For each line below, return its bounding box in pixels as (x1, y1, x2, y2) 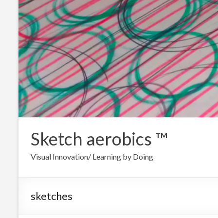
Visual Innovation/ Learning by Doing (31, 151, 153, 161)
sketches (31, 189, 73, 202)
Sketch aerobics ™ (31, 127, 168, 149)
